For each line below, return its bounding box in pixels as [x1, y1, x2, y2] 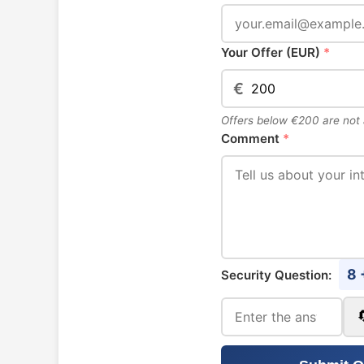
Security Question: [221, 267, 335, 283]
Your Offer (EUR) [221, 45, 323, 60]
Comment [221, 131, 283, 146]
